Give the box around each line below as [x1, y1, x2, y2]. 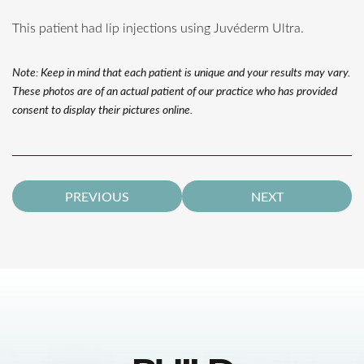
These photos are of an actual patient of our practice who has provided [12, 82, 337, 98]
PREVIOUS [65, 187, 129, 205]
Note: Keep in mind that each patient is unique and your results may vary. [12, 63, 350, 80]
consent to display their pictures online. [12, 101, 193, 117]
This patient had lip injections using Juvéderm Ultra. [12, 18, 304, 36]
